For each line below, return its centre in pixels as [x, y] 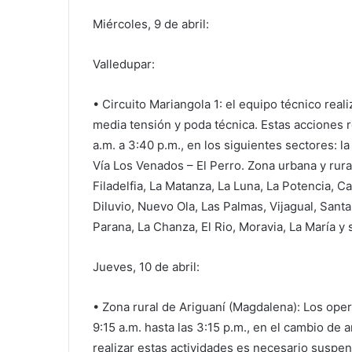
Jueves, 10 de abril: [146, 266]
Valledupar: [124, 64]
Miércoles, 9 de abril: [151, 24]
